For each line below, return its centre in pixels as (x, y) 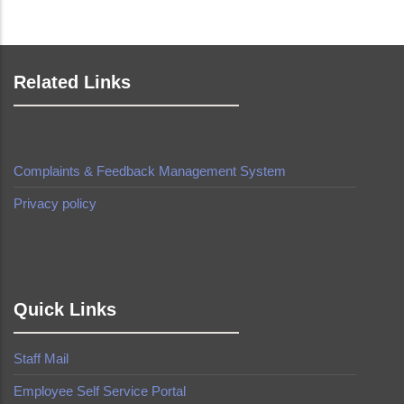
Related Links (72, 83)
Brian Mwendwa (121, 231)
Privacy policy (55, 204)
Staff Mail (41, 359)
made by (42, 231)
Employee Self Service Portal (100, 391)
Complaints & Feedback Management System (150, 171)
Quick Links (65, 310)
